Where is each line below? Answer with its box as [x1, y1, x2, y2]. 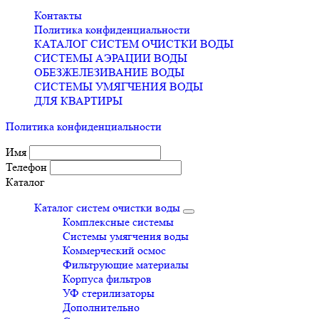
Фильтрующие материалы [63, 257, 189, 271]
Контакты [34, 8, 82, 22]
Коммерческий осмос [63, 243, 166, 257]
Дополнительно [63, 300, 140, 314]
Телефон [6, 159, 47, 174]
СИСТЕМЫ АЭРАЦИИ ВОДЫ [34, 51, 187, 65]
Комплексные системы [63, 214, 174, 229]
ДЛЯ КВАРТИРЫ [34, 93, 122, 108]
